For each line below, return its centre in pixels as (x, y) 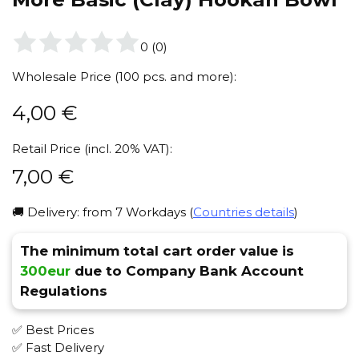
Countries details (244, 212)
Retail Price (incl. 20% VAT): (92, 149)
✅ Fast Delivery (58, 348)
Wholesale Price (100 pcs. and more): (124, 77)
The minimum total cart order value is (157, 251)
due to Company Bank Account (187, 271)
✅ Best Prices (53, 330)
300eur (45, 271)
